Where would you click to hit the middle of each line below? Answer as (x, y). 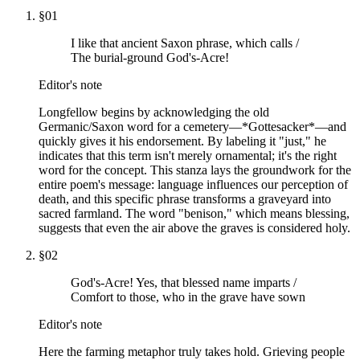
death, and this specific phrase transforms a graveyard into (185, 198)
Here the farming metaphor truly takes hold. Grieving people (192, 351)
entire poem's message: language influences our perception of (193, 184)
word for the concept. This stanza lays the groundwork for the (195, 170)
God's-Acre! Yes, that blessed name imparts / (184, 282)
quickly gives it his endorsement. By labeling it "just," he (182, 141)
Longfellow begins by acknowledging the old (154, 112)
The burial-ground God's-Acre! (150, 57)
